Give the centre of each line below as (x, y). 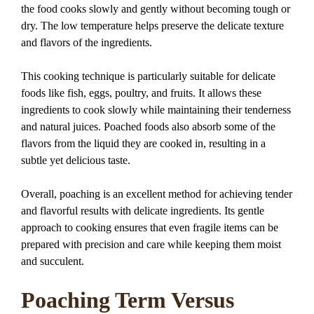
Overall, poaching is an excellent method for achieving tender (157, 193)
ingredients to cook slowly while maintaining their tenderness (156, 109)
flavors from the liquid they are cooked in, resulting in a (143, 143)
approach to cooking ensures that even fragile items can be (150, 227)
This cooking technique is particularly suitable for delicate (148, 76)
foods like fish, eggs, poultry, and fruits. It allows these (141, 93)
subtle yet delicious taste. (76, 160)
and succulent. (53, 261)
